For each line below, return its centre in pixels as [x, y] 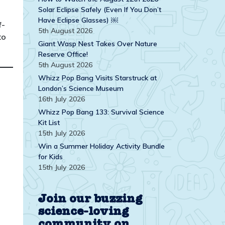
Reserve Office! [63, 54]
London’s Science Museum [81, 88]
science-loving [84, 211]
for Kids [50, 156]
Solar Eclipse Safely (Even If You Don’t [100, 9]
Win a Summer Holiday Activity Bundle [101, 146]
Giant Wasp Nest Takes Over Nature [98, 43]
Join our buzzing [90, 199]
